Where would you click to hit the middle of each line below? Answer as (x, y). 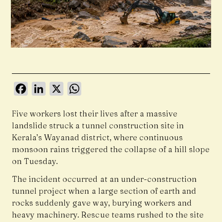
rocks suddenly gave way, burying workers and (102, 203)
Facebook (46, 86)
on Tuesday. (35, 161)
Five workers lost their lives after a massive (95, 114)
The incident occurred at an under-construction (105, 179)
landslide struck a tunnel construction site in (98, 126)
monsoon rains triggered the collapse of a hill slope (111, 149)
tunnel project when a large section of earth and (104, 191)
